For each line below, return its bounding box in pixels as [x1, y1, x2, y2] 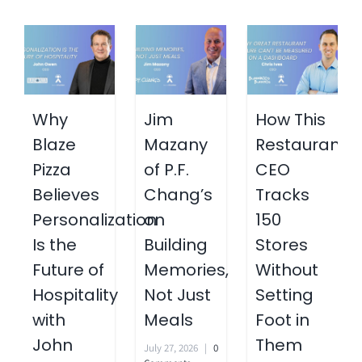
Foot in [255, 309, 309, 332]
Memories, [144, 259, 229, 282]
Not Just [144, 284, 211, 307]
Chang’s [144, 183, 213, 207]
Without [255, 259, 318, 282]
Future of [32, 259, 104, 282]
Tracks [255, 183, 309, 207]
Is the [32, 234, 77, 257]
